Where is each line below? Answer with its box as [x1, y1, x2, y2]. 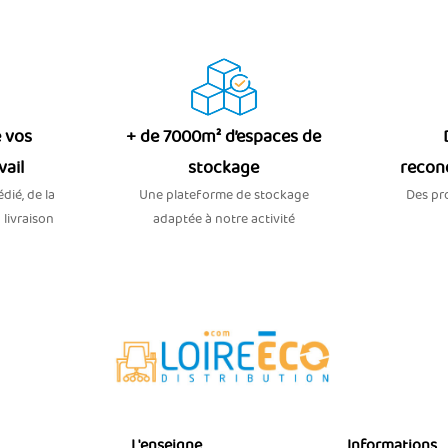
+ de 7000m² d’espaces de [126, 124, 322, 151]
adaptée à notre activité [152, 209, 295, 230]
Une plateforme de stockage [138, 185, 309, 206]
